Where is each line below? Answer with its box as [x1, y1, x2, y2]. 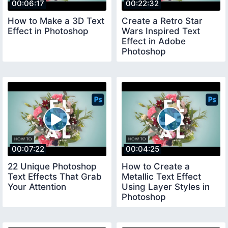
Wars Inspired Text [122, 26, 200, 37]
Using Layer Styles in [122, 181, 210, 192]
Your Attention [8, 181, 66, 192]
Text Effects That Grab [8, 171, 102, 182]
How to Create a [122, 161, 190, 172]
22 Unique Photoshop [8, 161, 97, 172]
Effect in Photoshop [8, 26, 89, 37]
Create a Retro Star [122, 16, 203, 26]
